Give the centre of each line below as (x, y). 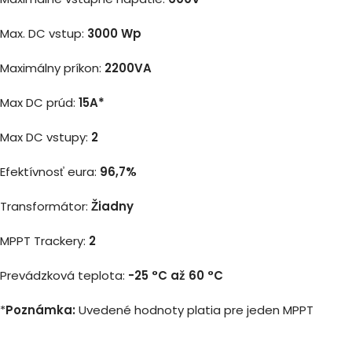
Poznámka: (40, 310)
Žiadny (112, 206)
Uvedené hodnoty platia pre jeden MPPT (194, 310)
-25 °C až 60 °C (176, 275)
